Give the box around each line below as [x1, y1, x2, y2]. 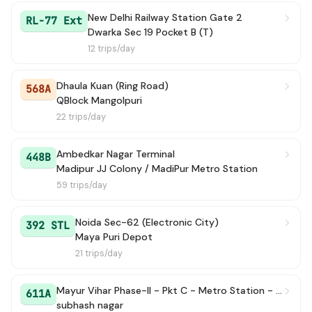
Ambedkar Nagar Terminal [56, 148, 175, 160]
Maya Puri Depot [75, 231, 153, 243]
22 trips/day [56, 111, 106, 123]
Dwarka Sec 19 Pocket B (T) [88, 26, 213, 38]
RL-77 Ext [26, 14, 82, 28]
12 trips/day [88, 43, 135, 54]
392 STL [26, 219, 70, 233]
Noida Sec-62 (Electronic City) [75, 216, 219, 228]
